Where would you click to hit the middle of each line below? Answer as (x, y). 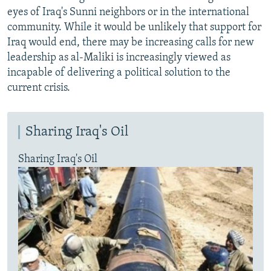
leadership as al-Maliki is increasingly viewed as (119, 58)
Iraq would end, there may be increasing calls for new (131, 43)
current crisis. (39, 88)
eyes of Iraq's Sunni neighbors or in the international (128, 13)
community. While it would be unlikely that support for (134, 28)
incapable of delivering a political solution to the (119, 73)
